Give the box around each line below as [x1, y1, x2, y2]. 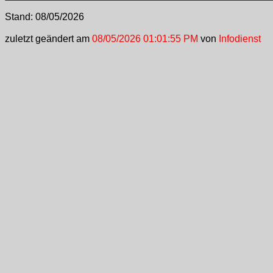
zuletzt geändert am [5, 34, 90, 44]
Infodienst [219, 34, 261, 44]
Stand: [5, 12, 35, 22]
